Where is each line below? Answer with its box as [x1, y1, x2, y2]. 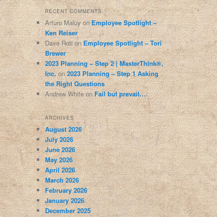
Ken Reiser [45, 28, 78, 37]
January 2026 [45, 196, 85, 205]
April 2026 [45, 165, 76, 175]
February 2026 [45, 186, 88, 195]
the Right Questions [45, 78, 105, 88]
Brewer [45, 48, 66, 58]
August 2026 [45, 124, 82, 134]
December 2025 [45, 206, 91, 216]
